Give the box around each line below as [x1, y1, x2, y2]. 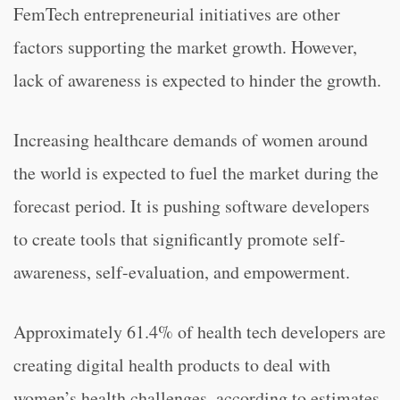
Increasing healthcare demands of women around [13, 128, 368, 152]
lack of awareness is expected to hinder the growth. [13, 68, 381, 92]
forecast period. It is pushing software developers [13, 194, 370, 218]
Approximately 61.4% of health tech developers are [13, 320, 386, 344]
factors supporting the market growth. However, [13, 35, 357, 59]
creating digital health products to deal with [13, 353, 330, 377]
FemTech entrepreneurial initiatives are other [13, 2, 340, 26]
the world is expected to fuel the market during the [13, 161, 379, 185]
